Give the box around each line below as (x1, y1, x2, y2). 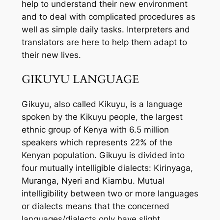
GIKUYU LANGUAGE (21, 72, 139, 87)
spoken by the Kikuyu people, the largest (21, 111, 183, 122)
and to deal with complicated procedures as (21, 12, 195, 22)
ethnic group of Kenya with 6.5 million (21, 124, 169, 135)
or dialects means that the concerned (21, 201, 169, 211)
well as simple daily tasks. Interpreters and (21, 25, 190, 35)
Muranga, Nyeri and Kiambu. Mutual (21, 175, 165, 186)
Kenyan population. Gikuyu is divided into (21, 150, 185, 160)
